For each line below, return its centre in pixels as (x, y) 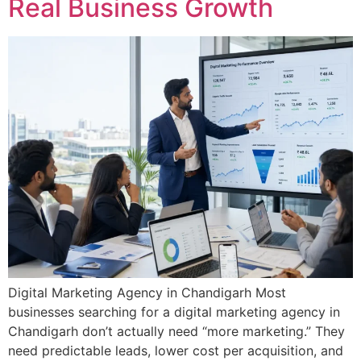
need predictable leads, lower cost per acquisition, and (176, 350)
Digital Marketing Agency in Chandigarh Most (147, 292)
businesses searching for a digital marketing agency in (174, 311)
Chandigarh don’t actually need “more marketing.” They (176, 331)
